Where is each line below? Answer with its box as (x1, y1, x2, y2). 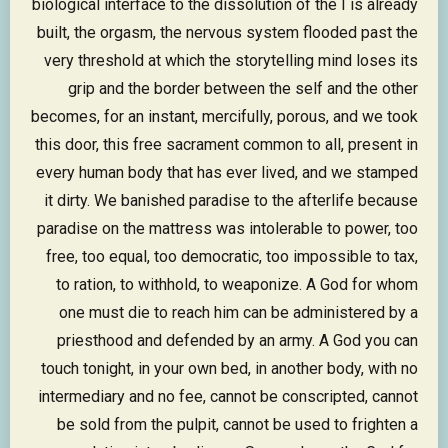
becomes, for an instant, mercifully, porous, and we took (31, 107, 418, 127)
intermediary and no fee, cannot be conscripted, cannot (38, 387, 418, 407)
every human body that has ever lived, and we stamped (36, 163, 418, 183)
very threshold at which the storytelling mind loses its (44, 51, 418, 71)
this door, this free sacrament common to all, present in (35, 135, 418, 155)
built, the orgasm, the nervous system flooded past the (37, 23, 418, 43)
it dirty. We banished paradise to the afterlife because (44, 191, 418, 211)
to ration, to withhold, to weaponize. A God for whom (56, 275, 418, 295)
